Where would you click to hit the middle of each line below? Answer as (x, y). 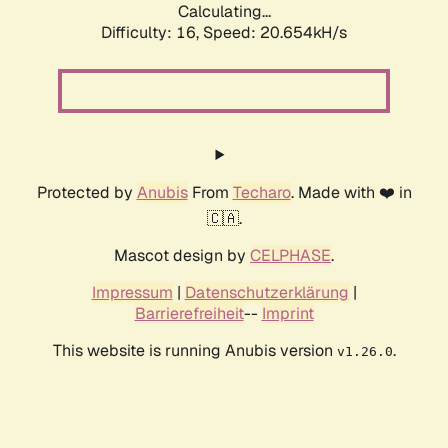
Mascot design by (182, 256)
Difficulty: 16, (152, 33)
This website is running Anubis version (194, 351)
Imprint (287, 314)
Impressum (132, 293)
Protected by (86, 193)
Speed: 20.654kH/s (275, 33)
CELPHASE (290, 256)
